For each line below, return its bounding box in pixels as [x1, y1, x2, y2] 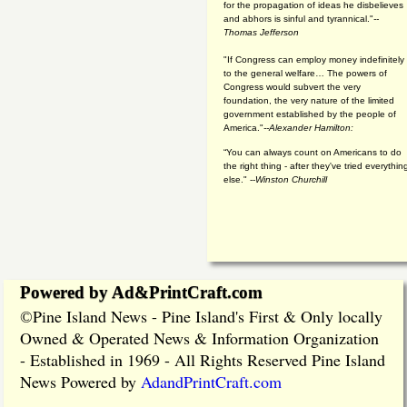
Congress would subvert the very [223, 82, 361, 93]
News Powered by [20, 371, 141, 393]
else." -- [223, 174, 255, 185]
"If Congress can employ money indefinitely [223, 55, 404, 65]
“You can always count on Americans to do [223, 147, 402, 158]
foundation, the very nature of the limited [223, 95, 394, 106]
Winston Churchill [255, 174, 327, 185]
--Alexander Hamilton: [263, 123, 353, 134]
